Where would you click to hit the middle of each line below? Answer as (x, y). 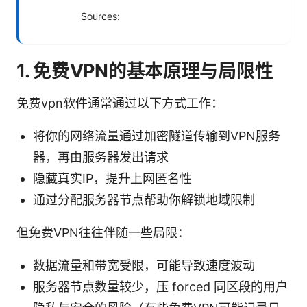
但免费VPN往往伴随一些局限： (103, 232)
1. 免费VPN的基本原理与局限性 (145, 71)
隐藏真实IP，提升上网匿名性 (112, 178)
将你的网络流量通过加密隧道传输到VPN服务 (157, 136)
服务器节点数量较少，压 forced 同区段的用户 (160, 286)
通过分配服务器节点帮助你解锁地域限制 (144, 199)
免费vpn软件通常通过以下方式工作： (120, 103)
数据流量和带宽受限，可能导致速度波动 (144, 265)
